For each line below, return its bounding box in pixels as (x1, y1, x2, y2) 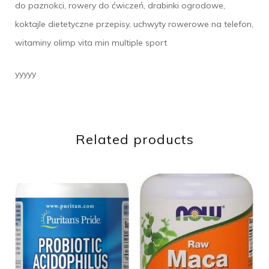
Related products (75, 130, 194, 148)
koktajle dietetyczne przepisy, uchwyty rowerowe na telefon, (15, 18, 253, 29)
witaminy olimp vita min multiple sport (15, 37, 167, 48)
